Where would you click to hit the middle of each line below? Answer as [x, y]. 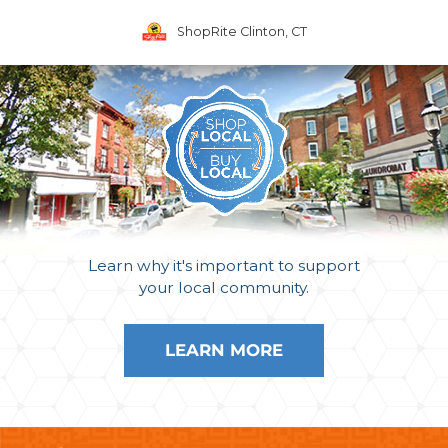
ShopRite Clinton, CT [241, 31]
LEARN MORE [224, 350]
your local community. [224, 287]
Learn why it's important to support [224, 265]
